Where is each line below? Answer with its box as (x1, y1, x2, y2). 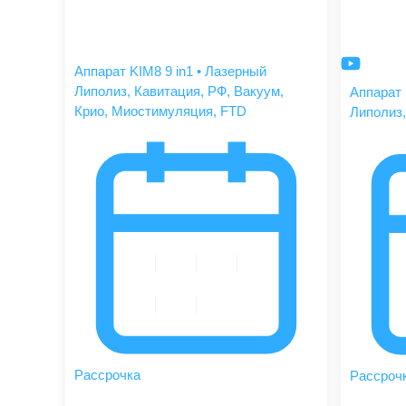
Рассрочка (74, 366, 140, 382)
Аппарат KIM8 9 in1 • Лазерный (74, 63, 266, 80)
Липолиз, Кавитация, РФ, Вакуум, (74, 83, 284, 100)
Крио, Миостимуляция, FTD (74, 103, 246, 120)
